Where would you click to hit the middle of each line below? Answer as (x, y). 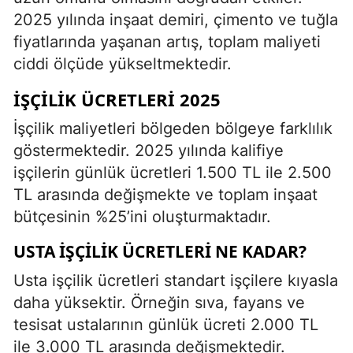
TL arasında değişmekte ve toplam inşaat (165, 194)
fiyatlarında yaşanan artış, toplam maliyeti (167, 41)
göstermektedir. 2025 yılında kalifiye (149, 150)
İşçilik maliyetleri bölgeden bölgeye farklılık (173, 128)
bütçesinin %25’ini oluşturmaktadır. (142, 216)
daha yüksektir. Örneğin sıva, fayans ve (159, 302)
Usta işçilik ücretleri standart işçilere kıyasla (176, 280)
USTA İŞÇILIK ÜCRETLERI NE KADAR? (160, 251)
